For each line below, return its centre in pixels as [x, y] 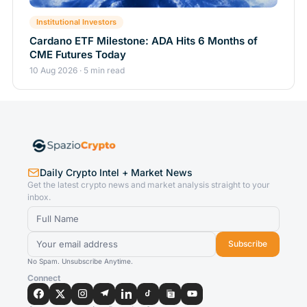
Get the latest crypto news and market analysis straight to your [149, 184]
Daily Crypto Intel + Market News [116, 172]
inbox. [39, 197]
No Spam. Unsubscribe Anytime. [80, 261]
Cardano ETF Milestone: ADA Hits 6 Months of [144, 40]
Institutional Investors [76, 22]
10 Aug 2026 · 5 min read [77, 70]
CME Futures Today [78, 54]
